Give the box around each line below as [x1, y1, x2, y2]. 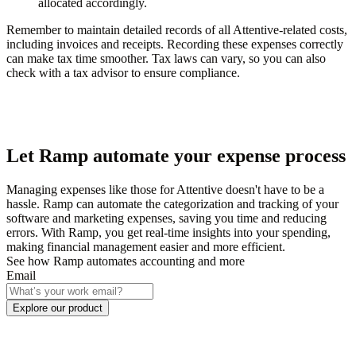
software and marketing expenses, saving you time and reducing [6, 211, 327, 225]
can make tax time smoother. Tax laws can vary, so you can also [6, 52, 326, 66]
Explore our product [13, 301, 103, 314]
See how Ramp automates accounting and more [6, 253, 245, 268]
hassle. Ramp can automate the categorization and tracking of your [6, 196, 339, 211]
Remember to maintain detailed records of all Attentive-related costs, [6, 23, 347, 37]
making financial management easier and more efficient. [6, 239, 285, 253]
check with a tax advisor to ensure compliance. [6, 66, 240, 80]
